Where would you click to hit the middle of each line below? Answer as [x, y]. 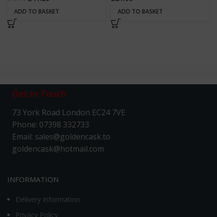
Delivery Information [48, 200]
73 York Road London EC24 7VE [69, 113]
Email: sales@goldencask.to [61, 137]
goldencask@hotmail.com [58, 149]
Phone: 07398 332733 [51, 125]
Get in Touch [39, 94]
